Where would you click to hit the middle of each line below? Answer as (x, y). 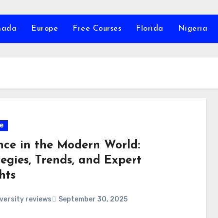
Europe (45, 29)
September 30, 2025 (93, 200)
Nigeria (192, 29)
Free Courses (97, 29)
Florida (150, 29)
